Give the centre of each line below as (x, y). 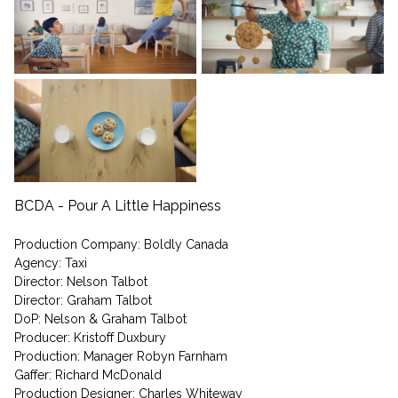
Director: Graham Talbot (83, 301)
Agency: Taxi (51, 263)
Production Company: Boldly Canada (121, 245)
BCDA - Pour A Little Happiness (118, 205)
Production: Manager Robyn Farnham (121, 357)
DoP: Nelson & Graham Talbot (100, 319)
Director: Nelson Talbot (81, 282)
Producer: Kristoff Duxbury (90, 338)
